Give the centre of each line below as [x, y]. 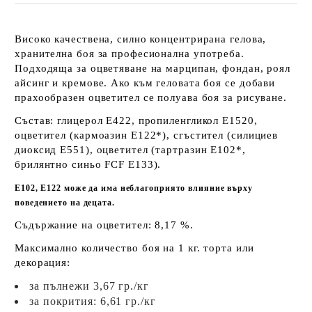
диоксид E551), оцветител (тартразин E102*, [130, 150]
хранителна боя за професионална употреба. [130, 54]
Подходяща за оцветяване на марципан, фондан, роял [153, 68]
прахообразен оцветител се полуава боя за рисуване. [153, 97]
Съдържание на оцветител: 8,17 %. [104, 225]
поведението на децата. [65, 203]
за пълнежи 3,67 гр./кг [89, 286]
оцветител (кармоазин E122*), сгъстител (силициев [147, 135]
